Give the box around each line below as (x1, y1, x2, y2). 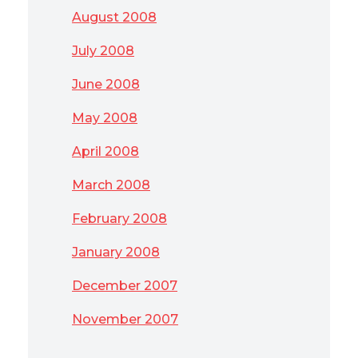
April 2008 (72, 144, 139, 159)
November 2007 (72, 312, 178, 327)
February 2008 (72, 211, 167, 226)
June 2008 (72, 77, 140, 92)
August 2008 (72, 10, 157, 25)
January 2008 (72, 245, 160, 260)
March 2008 (72, 177, 150, 193)
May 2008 (72, 110, 137, 125)
